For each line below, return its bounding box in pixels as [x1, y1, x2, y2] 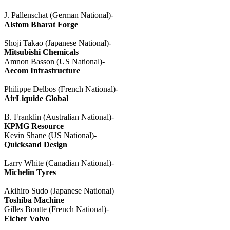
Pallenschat [11, 10, 48, 20]
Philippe [4, 84, 33, 93]
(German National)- [48, 10, 113, 20]
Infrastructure [28, 66, 80, 75]
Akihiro [4, 186, 29, 195]
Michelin [4, 167, 36, 177]
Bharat [31, 20, 55, 29]
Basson [31, 56, 54, 66]
